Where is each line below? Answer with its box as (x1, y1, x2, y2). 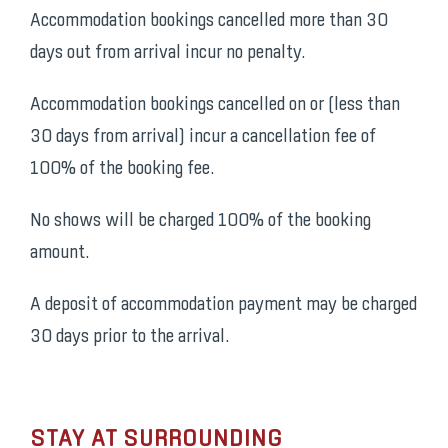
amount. (29, 244, 89, 263)
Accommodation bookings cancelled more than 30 (29, 12, 388, 31)
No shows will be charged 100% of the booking (29, 212, 371, 231)
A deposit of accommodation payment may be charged (29, 296, 417, 315)
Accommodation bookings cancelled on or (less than (29, 96, 400, 115)
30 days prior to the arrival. (29, 328, 229, 347)
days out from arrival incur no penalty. (29, 44, 305, 63)
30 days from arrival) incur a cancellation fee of (29, 128, 376, 147)
